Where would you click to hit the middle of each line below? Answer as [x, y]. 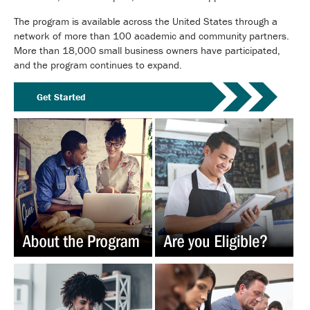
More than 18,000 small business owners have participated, [147, 50]
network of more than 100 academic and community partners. [152, 35]
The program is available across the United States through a [146, 21]
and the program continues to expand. [98, 64]
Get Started [61, 97]
